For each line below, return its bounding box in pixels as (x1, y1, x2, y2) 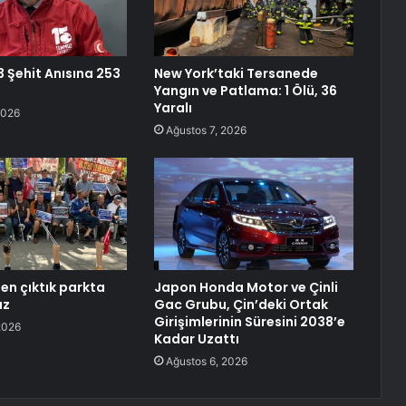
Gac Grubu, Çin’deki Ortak (153, 295, 328, 314)
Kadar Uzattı (153, 330, 239, 349)
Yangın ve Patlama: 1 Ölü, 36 (153, 82, 337, 101)
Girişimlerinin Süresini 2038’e (153, 313, 345, 332)
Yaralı (153, 99, 192, 118)
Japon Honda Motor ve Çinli (153, 278, 338, 297)
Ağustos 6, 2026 (165, 354, 247, 369)
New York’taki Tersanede (153, 64, 318, 83)
